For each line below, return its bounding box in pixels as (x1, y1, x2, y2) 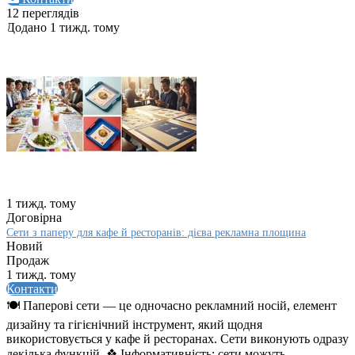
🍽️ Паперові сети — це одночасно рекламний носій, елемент (6, 299, 337, 313)
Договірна (6, 211, 62, 225)
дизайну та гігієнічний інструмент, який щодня (6, 318, 262, 332)
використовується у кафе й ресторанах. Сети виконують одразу (6, 332, 349, 346)
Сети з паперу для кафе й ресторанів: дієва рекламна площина (6, 227, 306, 239)
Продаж (6, 254, 49, 268)
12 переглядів (6, 6, 79, 21)
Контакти (6, 282, 58, 296)
